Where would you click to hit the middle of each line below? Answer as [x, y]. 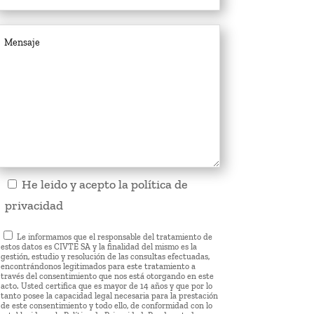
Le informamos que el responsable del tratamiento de [114, 237]
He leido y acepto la [76, 184]
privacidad [34, 205]
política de [159, 184]
